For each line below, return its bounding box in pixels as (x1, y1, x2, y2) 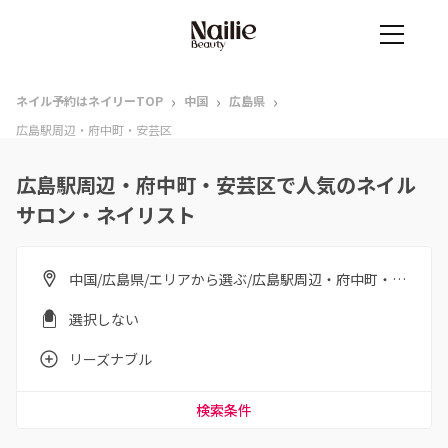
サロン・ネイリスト (16, 200, 196, 229)
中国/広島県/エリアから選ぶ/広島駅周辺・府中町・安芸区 (392, 269, 406, 289)
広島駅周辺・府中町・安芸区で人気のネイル (16, 170, 416, 199)
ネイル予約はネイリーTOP (16, 92, 163, 109)
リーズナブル (69, 349, 152, 369)
